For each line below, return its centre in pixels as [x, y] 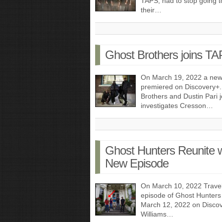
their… [151, 10]
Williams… [157, 214]
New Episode [137, 163]
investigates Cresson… [177, 106]
